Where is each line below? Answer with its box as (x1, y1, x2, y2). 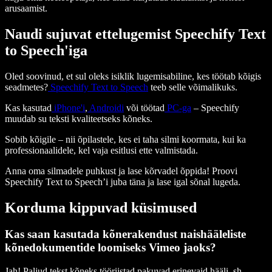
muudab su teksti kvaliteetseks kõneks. (5, 113, 152, 124)
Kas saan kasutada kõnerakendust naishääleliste (5, 228, 246, 241)
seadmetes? (5, 81, 48, 92)
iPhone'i (52, 102, 85, 113)
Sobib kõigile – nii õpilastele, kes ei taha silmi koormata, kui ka (5, 134, 246, 144)
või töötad (124, 102, 165, 113)
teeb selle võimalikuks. (148, 81, 237, 92)
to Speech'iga (5, 42, 87, 58)
